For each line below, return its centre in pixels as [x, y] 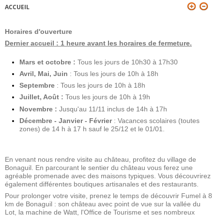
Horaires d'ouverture [39, 31]
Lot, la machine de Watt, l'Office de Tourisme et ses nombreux [100, 212]
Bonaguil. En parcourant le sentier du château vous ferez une [99, 167]
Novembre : [39, 109]
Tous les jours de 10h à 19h [108, 97]
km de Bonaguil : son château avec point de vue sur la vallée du [103, 204]
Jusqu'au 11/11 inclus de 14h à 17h [114, 109]
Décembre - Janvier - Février [66, 120]
